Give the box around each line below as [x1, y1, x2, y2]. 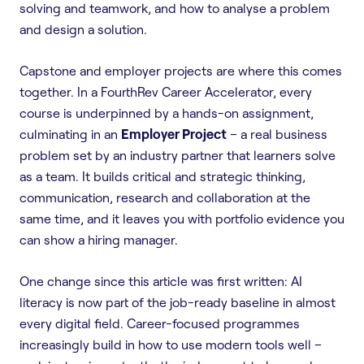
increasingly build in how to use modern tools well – [19, 336, 322, 353]
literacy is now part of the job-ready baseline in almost [19, 293, 336, 310]
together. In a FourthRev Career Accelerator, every [19, 83, 312, 100]
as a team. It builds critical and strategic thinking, [19, 167, 305, 184]
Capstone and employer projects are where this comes [19, 62, 342, 79]
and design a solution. [19, 20, 147, 37]
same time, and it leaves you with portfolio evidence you [19, 210, 344, 227]
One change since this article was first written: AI [19, 272, 302, 289]
